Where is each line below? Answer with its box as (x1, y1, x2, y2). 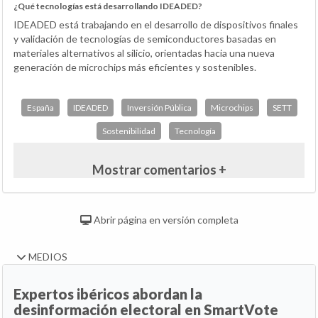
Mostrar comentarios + (92, 162, 226, 178)
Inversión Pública (126, 102, 192, 114)
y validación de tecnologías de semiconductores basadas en (13, 33, 276, 45)
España (26, 102, 54, 114)
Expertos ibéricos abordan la (13, 285, 202, 303)
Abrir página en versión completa (91, 214, 238, 226)
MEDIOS (26, 251, 67, 263)
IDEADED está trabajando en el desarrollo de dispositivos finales (13, 18, 298, 31)
